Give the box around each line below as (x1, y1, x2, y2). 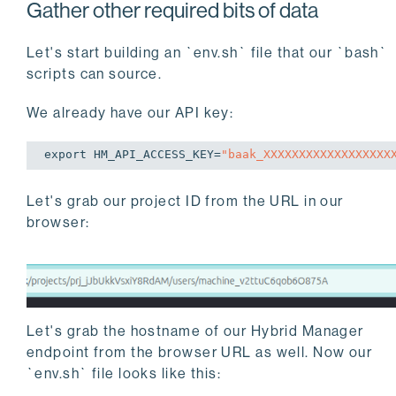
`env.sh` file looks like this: (27, 365, 222, 383)
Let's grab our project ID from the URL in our (27, 192, 344, 209)
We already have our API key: (27, 103, 234, 121)
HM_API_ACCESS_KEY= (87, 147, 221, 161)
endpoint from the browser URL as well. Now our (27, 344, 373, 362)
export (44, 147, 87, 161)
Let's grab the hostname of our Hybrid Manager (27, 323, 364, 340)
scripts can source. (27, 65, 163, 82)
